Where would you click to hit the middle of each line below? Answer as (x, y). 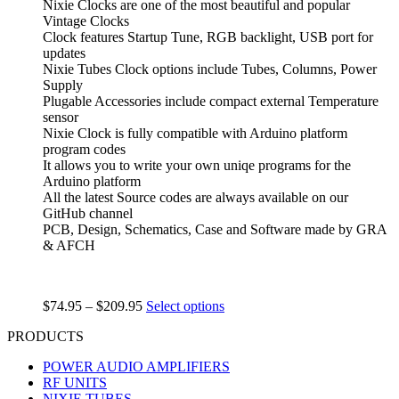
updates (64, 53)
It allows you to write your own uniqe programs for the (197, 165)
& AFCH (69, 245)
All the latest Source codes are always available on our (195, 197)
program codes (84, 149)
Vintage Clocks (86, 20)
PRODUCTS (45, 336)
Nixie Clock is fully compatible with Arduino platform (195, 133)
